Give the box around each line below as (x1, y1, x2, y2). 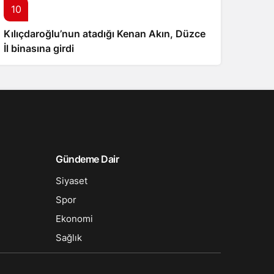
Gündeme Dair (56, 153, 119, 165)
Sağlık (56, 232, 82, 243)
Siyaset (56, 175, 87, 187)
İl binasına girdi (4, 42, 74, 54)
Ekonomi (56, 213, 93, 224)
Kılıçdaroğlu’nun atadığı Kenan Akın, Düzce (4, 28, 206, 40)
